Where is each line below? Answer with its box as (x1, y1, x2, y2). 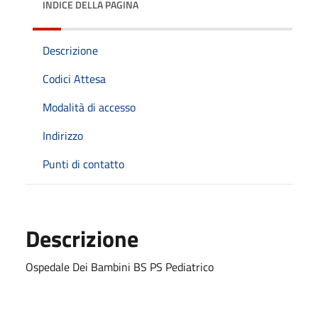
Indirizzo (43, 126, 83, 144)
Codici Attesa (43, 70, 106, 87)
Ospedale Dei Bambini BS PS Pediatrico (26, 258, 214, 275)
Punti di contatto (43, 155, 124, 172)
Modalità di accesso (43, 98, 136, 116)
